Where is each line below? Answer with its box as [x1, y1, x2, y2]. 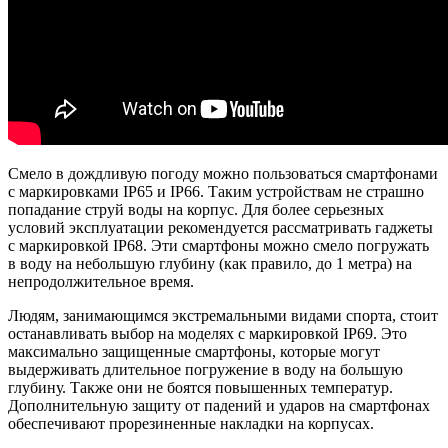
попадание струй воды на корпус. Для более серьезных [8, 200, 384, 218]
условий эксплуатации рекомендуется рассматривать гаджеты [8, 218, 433, 236]
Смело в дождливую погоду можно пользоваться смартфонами [8, 164, 438, 182]
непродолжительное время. [8, 272, 194, 290]
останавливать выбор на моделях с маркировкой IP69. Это [8, 324, 407, 342]
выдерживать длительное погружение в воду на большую [8, 360, 403, 378]
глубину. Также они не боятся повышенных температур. [8, 378, 393, 396]
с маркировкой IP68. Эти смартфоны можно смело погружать [8, 236, 429, 254]
